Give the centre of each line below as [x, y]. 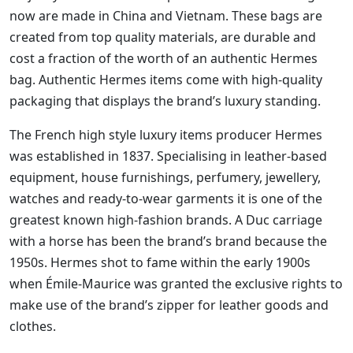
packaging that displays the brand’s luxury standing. [165, 101]
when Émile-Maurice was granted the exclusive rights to [176, 284]
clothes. [33, 327]
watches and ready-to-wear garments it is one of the [166, 199]
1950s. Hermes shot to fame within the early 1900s [160, 263]
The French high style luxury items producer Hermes [166, 135]
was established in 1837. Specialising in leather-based [168, 156]
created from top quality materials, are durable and [163, 37]
